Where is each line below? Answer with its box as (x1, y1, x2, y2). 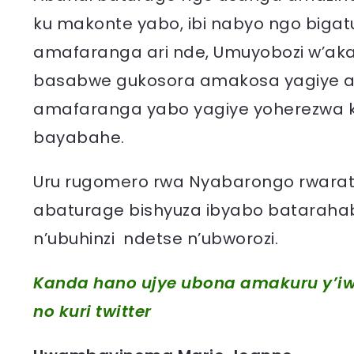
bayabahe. (33, 126, 125, 149)
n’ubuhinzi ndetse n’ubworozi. (33, 228, 278, 250)
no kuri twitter (33, 300, 152, 322)
